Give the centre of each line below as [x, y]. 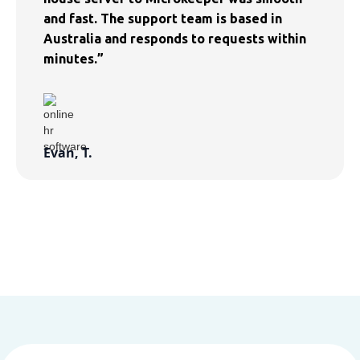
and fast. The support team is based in [163, 18]
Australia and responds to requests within [175, 38]
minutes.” [74, 58]
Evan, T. [68, 152]
